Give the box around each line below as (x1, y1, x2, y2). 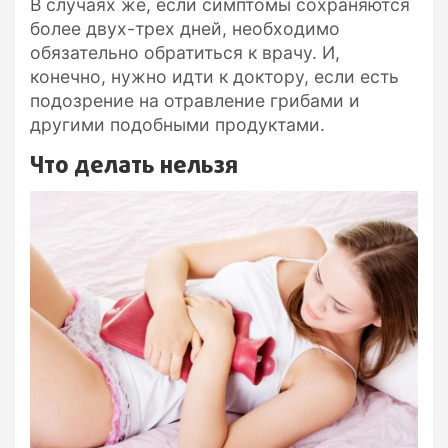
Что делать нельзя (30, 149, 238, 185)
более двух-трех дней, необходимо (30, 18, 340, 40)
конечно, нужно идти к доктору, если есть (30, 66, 399, 88)
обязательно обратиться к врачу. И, (30, 42, 340, 64)
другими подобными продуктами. (30, 114, 325, 136)
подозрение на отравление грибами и (30, 90, 360, 112)
